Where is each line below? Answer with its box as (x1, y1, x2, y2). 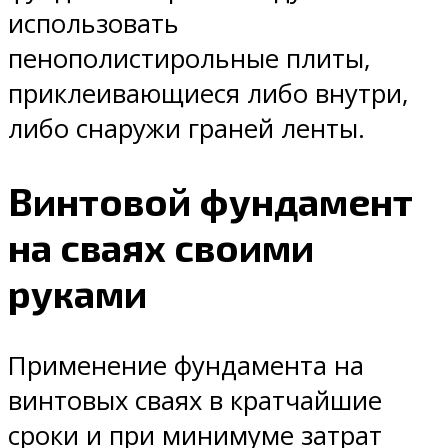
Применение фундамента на (8, 347, 364, 383)
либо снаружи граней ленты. (8, 110, 365, 146)
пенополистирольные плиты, (8, 40, 371, 76)
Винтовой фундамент (8, 177, 413, 224)
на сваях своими (8, 223, 314, 270)
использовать (8, 5, 179, 41)
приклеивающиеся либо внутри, (8, 75, 409, 111)
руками (8, 269, 147, 316)
